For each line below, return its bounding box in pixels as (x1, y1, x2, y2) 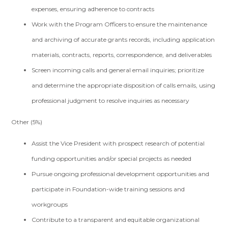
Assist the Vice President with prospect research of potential (32, 139, 205, 147)
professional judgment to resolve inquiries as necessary (32, 97, 190, 104)
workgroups (32, 201, 68, 208)
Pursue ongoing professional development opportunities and (32, 170, 210, 178)
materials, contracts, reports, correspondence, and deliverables (32, 51, 212, 59)
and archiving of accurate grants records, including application (32, 36, 215, 43)
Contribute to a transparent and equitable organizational (32, 216, 200, 223)
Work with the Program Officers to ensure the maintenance (32, 20, 208, 28)
